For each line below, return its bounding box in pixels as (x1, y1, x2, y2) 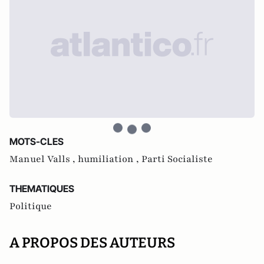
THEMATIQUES (9, 183, 74, 194)
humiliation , (78, 153, 141, 166)
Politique (9, 200, 52, 213)
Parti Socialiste (141, 153, 213, 166)
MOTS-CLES (9, 136, 64, 147)
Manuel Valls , (9, 153, 78, 166)
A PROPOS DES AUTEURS (9, 235, 175, 251)
